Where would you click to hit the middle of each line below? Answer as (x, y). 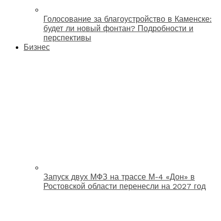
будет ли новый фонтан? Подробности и (118, 28)
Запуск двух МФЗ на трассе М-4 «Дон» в (119, 177)
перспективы (67, 37)
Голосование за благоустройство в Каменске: (128, 19)
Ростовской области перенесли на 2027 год (125, 186)
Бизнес (37, 47)
